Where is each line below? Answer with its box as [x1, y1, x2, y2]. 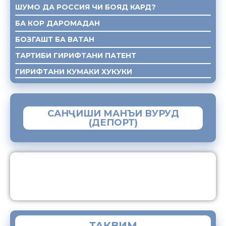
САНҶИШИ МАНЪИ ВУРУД [47, 107, 179, 119]
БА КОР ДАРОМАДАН [15, 18, 100, 28]
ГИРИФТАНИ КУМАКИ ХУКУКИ [15, 67, 132, 76]
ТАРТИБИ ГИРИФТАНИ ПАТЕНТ [15, 50, 136, 60]
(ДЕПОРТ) [88, 117, 138, 128]
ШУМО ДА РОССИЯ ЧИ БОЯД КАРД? [15, 2, 156, 12]
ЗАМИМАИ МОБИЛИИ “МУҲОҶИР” [79, 168, 213, 179]
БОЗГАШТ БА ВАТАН [15, 34, 94, 44]
